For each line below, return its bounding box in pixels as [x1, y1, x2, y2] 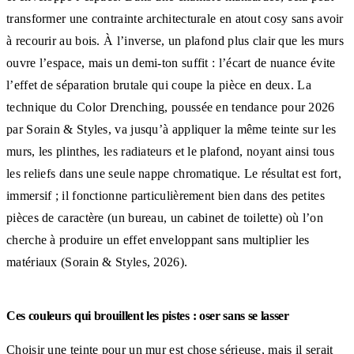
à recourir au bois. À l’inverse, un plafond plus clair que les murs [6, 33, 345, 47]
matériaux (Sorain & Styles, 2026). [6, 254, 188, 269]
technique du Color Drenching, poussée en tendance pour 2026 [6, 100, 335, 114]
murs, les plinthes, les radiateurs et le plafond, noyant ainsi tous [6, 144, 335, 158]
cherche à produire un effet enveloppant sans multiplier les [6, 232, 310, 247]
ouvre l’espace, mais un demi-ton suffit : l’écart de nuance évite [6, 55, 336, 70]
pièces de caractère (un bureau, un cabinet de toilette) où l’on [6, 210, 323, 224]
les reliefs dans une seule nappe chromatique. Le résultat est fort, [6, 166, 342, 180]
